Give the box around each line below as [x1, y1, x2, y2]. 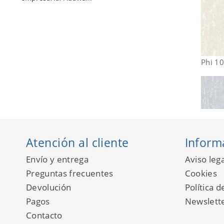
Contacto [26, 209, 62, 221]
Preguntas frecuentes [26, 167, 113, 179]
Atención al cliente [26, 134, 129, 151]
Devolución [26, 181, 71, 193]
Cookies [184, 167, 217, 179]
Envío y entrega [26, 153, 89, 165]
